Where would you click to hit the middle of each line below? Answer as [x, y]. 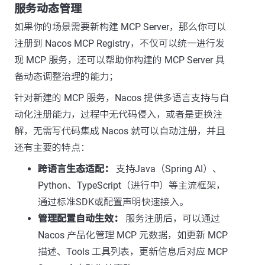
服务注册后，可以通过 [172, 219]
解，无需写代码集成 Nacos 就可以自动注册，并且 [120, 131]
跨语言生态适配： [76, 169]
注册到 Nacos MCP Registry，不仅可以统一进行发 [119, 43]
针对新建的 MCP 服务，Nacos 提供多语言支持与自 [122, 98]
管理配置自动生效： [80, 219]
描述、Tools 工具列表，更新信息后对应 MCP [133, 252]
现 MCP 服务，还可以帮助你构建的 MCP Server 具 [119, 60]
